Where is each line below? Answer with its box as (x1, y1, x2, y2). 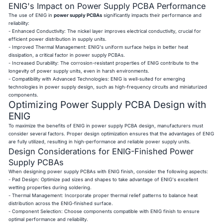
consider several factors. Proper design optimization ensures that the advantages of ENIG (8, 131, 215, 137)
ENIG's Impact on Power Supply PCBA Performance (8, 1, 206, 11)
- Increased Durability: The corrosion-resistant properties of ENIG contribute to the (8, 60, 199, 66)
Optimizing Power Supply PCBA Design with (8, 99, 207, 111)
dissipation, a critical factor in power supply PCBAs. (8, 52, 125, 58)
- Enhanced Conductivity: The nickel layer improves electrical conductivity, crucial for (8, 28, 202, 34)
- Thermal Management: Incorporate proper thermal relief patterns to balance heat (8, 193, 198, 199)
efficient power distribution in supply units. (8, 36, 107, 42)
